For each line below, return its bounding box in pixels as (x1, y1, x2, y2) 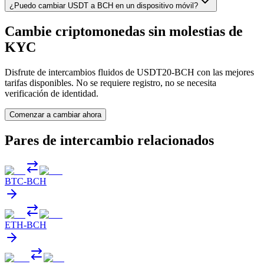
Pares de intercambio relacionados (5, 132, 214, 148)
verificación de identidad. (5, 88, 98, 98)
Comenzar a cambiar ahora (9, 110, 101, 119)
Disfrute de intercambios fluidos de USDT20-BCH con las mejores (5, 67, 254, 77)
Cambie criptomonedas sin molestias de (5, 23, 243, 39)
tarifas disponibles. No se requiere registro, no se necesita (5, 77, 216, 88)
